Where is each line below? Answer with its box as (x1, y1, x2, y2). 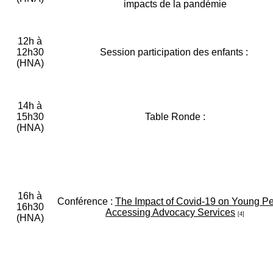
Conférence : (57, 196, 115, 207)
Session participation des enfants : (99, 47, 250, 58)
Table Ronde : (144, 112, 205, 122)
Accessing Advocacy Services (105, 207, 235, 218)
